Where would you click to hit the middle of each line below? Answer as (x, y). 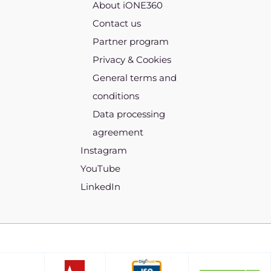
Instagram (104, 151)
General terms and (135, 78)
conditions (116, 96)
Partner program (131, 42)
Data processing (129, 114)
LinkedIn (101, 187)
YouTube (101, 169)
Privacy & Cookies (132, 60)
